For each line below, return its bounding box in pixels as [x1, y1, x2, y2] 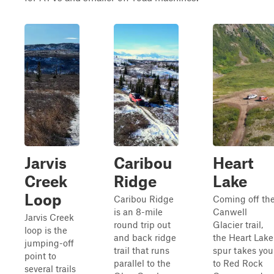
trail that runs [114, 245, 169, 256]
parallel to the [114, 257, 171, 268]
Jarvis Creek [24, 212, 74, 223]
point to [24, 250, 56, 261]
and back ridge [114, 232, 176, 243]
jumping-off [24, 237, 74, 248]
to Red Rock [213, 257, 263, 268]
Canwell [213, 206, 247, 217]
